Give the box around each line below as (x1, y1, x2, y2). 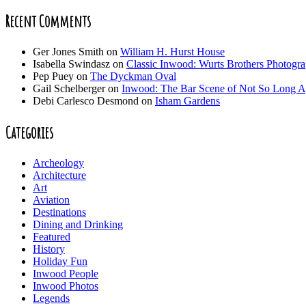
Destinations (33, 206, 86, 218)
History (33, 242, 65, 255)
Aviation (33, 193, 70, 206)
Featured (33, 230, 70, 242)
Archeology (33, 156, 84, 169)
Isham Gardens (155, 95, 220, 107)
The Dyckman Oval (90, 70, 176, 83)
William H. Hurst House (120, 46, 225, 58)
